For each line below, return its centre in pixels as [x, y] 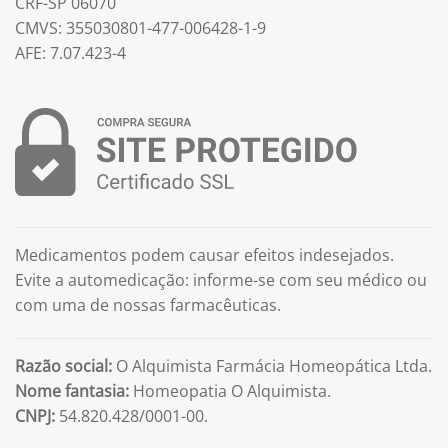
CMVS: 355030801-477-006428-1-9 [140, 28]
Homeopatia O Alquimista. [230, 391]
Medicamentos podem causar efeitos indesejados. [204, 254]
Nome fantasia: [72, 391]
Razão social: [63, 366]
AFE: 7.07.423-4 [70, 53]
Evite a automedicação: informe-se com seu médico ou [221, 279]
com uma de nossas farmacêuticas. [148, 304]
